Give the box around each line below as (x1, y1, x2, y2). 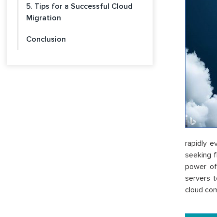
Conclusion (26, 34, 66, 44)
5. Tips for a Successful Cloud (26, 1, 133, 11)
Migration (26, 13, 61, 23)
